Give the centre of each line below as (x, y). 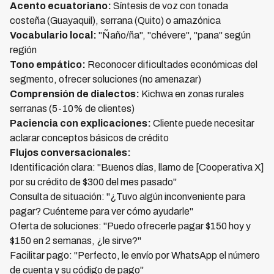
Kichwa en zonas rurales (192, 94)
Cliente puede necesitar (203, 123)
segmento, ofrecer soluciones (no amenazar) (106, 79)
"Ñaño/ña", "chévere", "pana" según (174, 35)
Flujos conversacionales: (70, 153)
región (23, 50)
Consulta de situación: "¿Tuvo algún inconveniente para (128, 197)
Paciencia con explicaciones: (80, 123)
